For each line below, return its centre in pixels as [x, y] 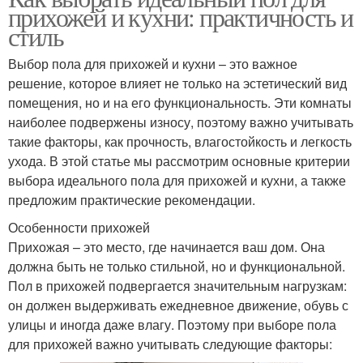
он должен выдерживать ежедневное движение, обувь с [178, 305]
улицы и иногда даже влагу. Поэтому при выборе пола [172, 324]
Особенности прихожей [79, 227]
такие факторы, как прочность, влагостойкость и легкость [180, 141]
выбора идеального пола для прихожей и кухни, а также [177, 180]
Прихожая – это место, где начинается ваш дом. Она [167, 246]
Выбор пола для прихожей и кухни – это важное [153, 63]
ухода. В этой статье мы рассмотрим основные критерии [179, 160]
